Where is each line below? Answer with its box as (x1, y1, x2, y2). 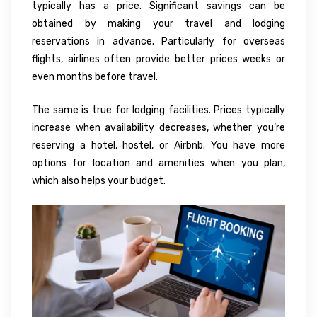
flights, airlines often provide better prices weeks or (32, 52, 285, 65)
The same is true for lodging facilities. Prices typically (32, 103, 285, 116)
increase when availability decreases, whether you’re (32, 121, 285, 134)
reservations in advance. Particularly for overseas (32, 35, 285, 47)
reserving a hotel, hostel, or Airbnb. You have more (32, 139, 285, 151)
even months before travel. (32, 70, 158, 83)
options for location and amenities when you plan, (32, 156, 285, 169)
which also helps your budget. (32, 174, 166, 187)
